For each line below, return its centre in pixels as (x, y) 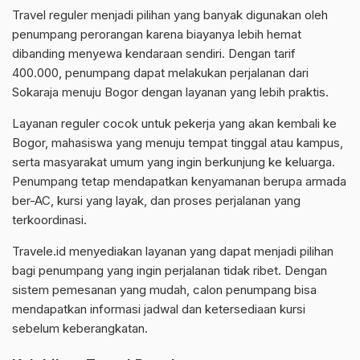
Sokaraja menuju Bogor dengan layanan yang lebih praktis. (170, 92)
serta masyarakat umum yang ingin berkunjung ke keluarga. (174, 162)
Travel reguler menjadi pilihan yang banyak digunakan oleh (170, 15)
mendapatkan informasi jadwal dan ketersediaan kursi (159, 309)
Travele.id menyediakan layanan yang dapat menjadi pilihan (173, 252)
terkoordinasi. (49, 220)
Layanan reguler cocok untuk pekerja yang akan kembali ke (174, 124)
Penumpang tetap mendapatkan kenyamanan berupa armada (179, 182)
